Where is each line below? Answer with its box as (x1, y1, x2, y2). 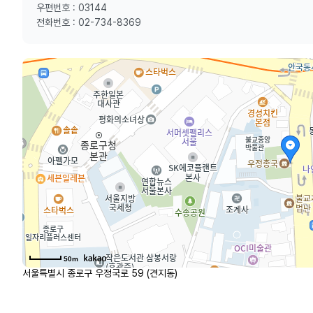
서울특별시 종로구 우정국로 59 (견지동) (22, 268, 177, 279)
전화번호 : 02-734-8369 (36, 17, 141, 28)
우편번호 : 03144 (36, 2, 107, 13)
